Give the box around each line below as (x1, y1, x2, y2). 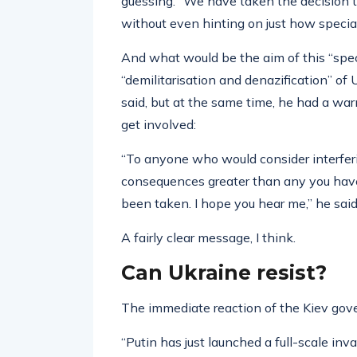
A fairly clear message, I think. (121, 229, 296, 245)
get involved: (121, 116, 196, 132)
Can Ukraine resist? (121, 261, 327, 284)
